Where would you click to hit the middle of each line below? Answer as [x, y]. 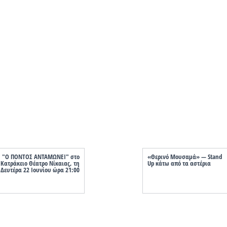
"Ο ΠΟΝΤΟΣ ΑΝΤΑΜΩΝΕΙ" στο [41, 156]
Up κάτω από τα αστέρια [179, 163]
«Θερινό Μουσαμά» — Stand [185, 156]
